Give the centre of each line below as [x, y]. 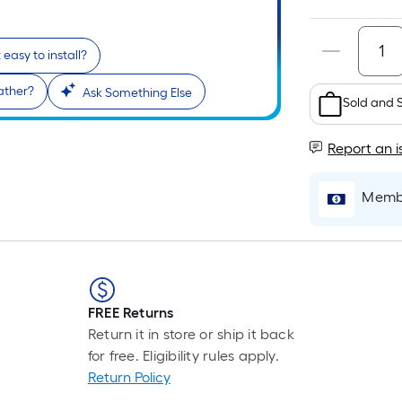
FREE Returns [131, 313]
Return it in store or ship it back [191, 334]
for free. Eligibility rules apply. [183, 356]
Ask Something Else [137, 93]
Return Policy [129, 377]
